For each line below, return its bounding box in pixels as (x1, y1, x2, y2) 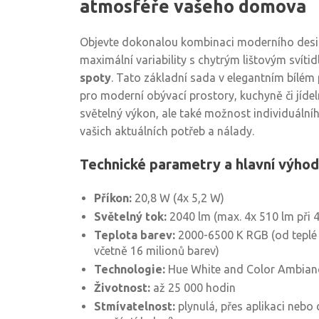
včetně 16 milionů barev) (94, 244, 219, 257)
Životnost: (94, 281, 150, 294)
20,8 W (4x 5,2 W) (132, 192, 224, 204)
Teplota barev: (94, 229, 175, 241)
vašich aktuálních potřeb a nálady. (80, 125, 254, 137)
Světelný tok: (94, 210, 167, 223)
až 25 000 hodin (150, 281, 236, 294)
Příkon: (94, 192, 132, 204)
